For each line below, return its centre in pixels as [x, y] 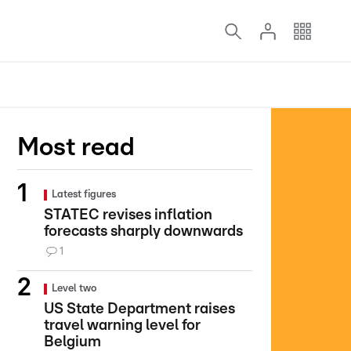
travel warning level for [122, 326]
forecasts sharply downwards [143, 232]
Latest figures [84, 195]
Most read [76, 147]
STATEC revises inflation [128, 215]
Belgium [72, 342]
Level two [74, 289]
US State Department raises [139, 309]
